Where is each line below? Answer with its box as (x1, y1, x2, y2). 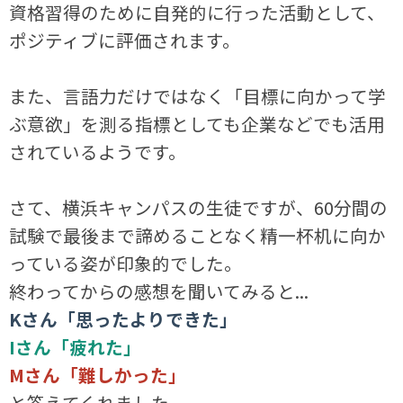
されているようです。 (9, 139, 187, 166)
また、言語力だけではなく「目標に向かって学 (9, 83, 387, 110)
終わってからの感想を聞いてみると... (9, 278, 309, 305)
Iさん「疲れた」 (9, 334, 142, 361)
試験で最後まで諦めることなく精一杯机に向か (9, 222, 387, 249)
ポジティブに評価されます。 (9, 27, 241, 54)
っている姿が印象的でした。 (9, 250, 243, 277)
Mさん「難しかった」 (9, 362, 187, 389)
